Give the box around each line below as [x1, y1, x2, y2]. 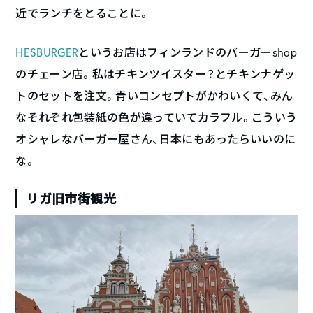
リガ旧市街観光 [26, 189, 116, 207]
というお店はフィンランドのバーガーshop [78, 45, 298, 59]
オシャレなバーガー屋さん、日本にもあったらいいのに [15, 131, 296, 146]
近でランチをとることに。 [15, 6, 150, 20]
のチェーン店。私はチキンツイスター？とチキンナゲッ [15, 66, 296, 81]
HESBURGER [15, 45, 79, 59]
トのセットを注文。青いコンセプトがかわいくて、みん [15, 88, 293, 103]
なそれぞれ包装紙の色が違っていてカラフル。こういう [15, 110, 298, 124]
